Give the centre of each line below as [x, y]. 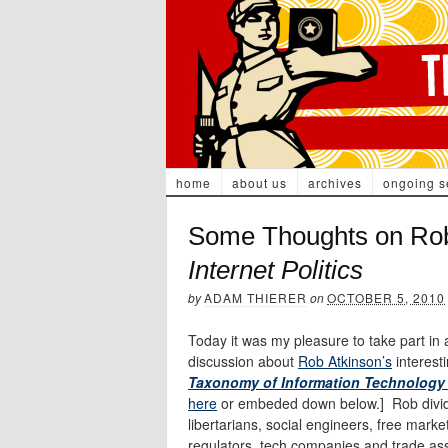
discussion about [243, 361]
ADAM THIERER [255, 297]
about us [259, 182]
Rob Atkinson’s [345, 361]
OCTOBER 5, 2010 [386, 297]
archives [334, 182]
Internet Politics [275, 270]
